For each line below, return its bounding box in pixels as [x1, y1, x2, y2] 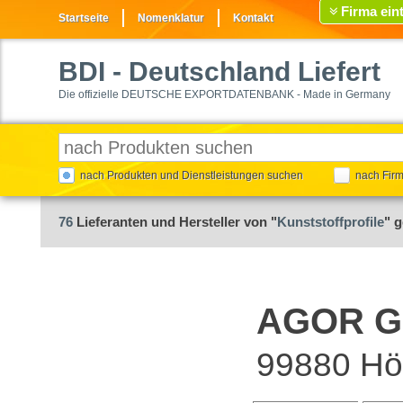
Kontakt [233, 12, 273, 24]
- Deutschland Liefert [105, 57, 381, 86]
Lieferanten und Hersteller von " [73, 214, 277, 229]
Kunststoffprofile [277, 214, 384, 229]
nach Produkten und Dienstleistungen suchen [80, 169, 303, 182]
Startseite [58, 12, 109, 24]
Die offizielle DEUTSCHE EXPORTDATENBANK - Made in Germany [58, 88, 390, 101]
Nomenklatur [138, 12, 204, 24]
